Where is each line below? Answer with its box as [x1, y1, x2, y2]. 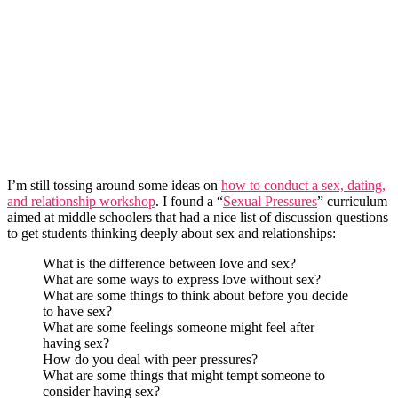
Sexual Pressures [223, 194, 317, 210]
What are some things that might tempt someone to [43, 368, 325, 384]
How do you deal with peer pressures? [43, 352, 258, 368]
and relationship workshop [7, 194, 155, 210]
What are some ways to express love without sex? [43, 272, 321, 288]
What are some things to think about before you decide [43, 288, 348, 304]
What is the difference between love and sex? [43, 256, 296, 272]
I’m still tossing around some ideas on [7, 178, 221, 194]
